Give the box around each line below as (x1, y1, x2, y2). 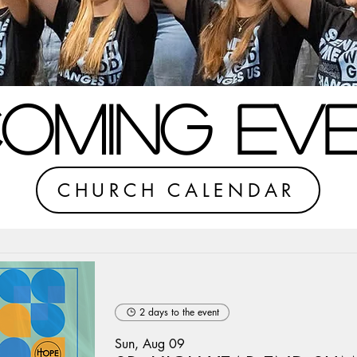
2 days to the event (139, 304, 219, 319)
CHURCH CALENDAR (57, 178, 296, 202)
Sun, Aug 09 (115, 335, 185, 352)
